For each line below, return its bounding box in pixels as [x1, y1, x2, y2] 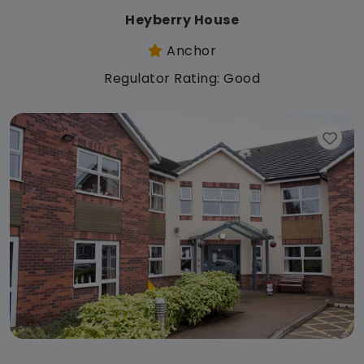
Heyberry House [125, 10, 239, 29]
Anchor [162, 41, 216, 60]
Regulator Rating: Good [104, 68, 260, 88]
